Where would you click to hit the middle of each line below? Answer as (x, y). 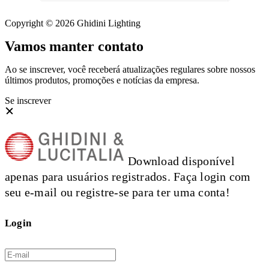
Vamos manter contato (74, 46)
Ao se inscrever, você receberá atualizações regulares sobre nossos (130, 69)
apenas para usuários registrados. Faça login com (128, 176)
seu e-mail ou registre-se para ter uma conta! (117, 192)
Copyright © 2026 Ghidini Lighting (73, 23)
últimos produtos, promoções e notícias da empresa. (102, 80)
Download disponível (180, 161)
